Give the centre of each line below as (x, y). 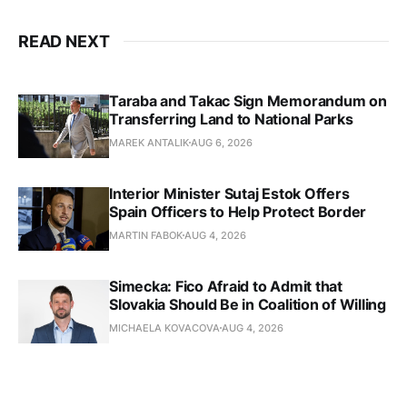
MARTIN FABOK (146, 235)
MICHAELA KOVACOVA (164, 328)
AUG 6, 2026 (222, 142)
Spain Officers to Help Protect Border (238, 211)
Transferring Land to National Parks (231, 119)
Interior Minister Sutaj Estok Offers (229, 193)
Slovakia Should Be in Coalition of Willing (248, 304)
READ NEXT (64, 41)
